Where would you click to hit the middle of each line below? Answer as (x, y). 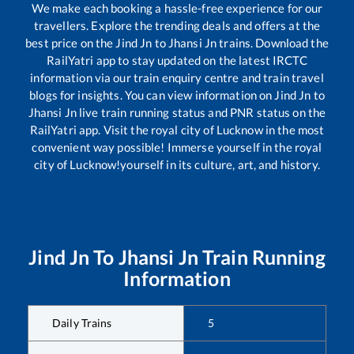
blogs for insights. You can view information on (152, 95)
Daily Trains (82, 323)
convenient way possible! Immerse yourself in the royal (177, 147)
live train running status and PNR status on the (201, 113)
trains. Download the (273, 43)
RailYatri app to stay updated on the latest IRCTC (177, 60)
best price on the (71, 43)
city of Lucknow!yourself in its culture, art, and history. (177, 165)
